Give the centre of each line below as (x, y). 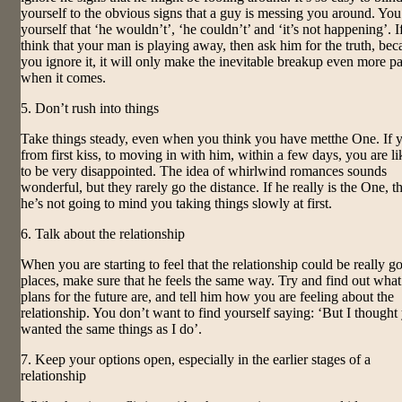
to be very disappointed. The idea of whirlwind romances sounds (204, 170)
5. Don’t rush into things (90, 108)
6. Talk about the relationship (103, 233)
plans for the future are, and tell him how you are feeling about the (207, 296)
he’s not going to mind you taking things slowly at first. (176, 203)
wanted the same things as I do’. (111, 328)
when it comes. (63, 77)
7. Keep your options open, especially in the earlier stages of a (196, 359)
